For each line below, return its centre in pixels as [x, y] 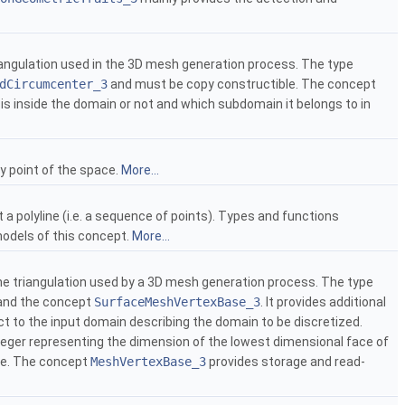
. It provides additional [323, 302]
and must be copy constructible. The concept [242, 85]
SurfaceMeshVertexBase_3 [177, 302]
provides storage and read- [286, 362]
